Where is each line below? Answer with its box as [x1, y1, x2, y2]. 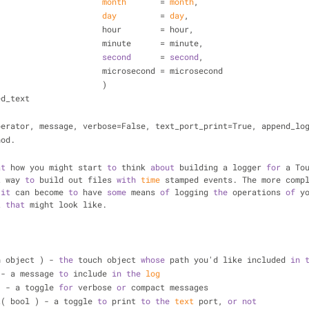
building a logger [175, 161, 266, 172]
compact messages [126, 281, 208, 292]
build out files [34, 174, 117, 185]
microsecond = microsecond [102, 65, 223, 76]
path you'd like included [165, 254, 290, 265]
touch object [73, 254, 141, 265]
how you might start [6, 161, 107, 172]
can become [10, 186, 68, 197]
